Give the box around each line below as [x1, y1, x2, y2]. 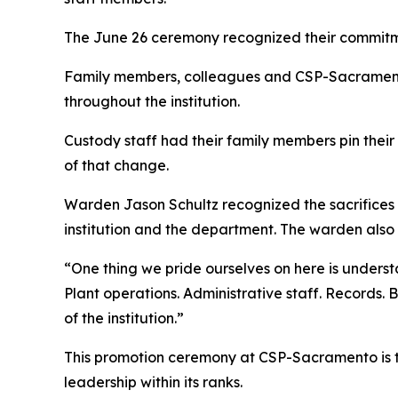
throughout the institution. [64, 92, 240, 111]
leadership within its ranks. [64, 373, 243, 392]
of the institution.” [64, 309, 184, 328]
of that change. [64, 156, 169, 175]
